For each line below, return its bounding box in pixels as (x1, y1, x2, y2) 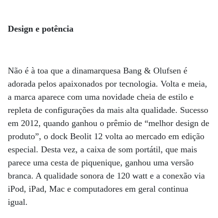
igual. (8, 197, 28, 207)
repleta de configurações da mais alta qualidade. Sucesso (8, 105, 208, 115)
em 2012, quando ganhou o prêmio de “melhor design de (8, 118, 209, 128)
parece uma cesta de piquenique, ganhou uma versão (8, 158, 194, 167)
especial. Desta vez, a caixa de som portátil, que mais (8, 145, 197, 154)
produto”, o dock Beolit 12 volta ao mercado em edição (8, 131, 204, 141)
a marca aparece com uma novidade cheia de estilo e (8, 92, 194, 102)
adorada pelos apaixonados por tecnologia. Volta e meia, (8, 79, 207, 89)
